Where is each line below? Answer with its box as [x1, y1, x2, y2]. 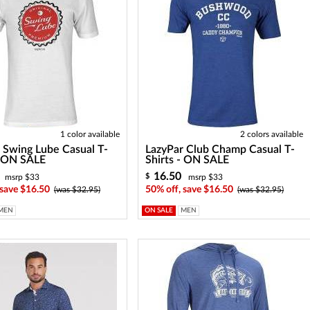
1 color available [60, 130, 120, 138]
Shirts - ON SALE [145, 154, 230, 165]
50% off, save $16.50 [145, 185, 234, 194]
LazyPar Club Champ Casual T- [145, 144, 295, 155]
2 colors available [239, 130, 303, 138]
